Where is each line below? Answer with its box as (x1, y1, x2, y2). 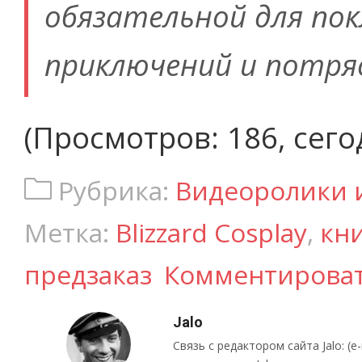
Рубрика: (52, 172, 175, 208)
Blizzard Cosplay (116, 214, 307, 250)
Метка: (24, 214, 116, 250)
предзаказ (24, 256, 152, 292)
